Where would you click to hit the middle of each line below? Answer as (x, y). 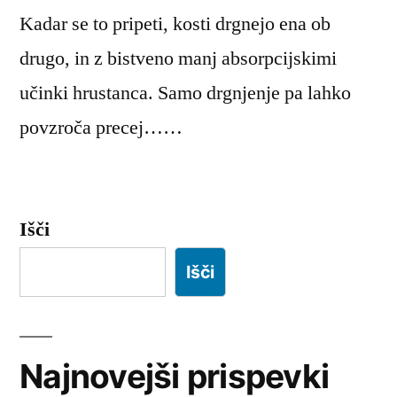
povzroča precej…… (101, 127)
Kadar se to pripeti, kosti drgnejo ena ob (175, 23)
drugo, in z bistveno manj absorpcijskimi (178, 58)
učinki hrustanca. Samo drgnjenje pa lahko (185, 93)
